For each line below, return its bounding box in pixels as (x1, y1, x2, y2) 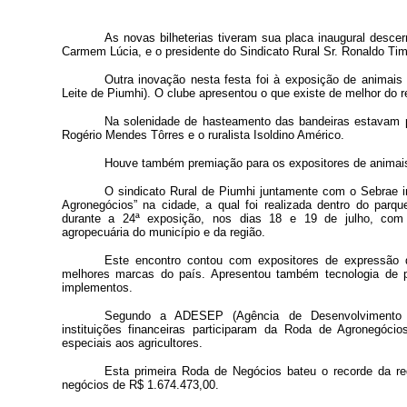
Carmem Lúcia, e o (61, 45, 162, 58)
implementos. (61, 281, 133, 294)
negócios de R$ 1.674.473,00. (61, 378, 219, 392)
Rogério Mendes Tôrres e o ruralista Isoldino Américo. (61, 128, 344, 142)
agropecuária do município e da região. (61, 225, 265, 239)
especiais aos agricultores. (61, 336, 203, 350)
